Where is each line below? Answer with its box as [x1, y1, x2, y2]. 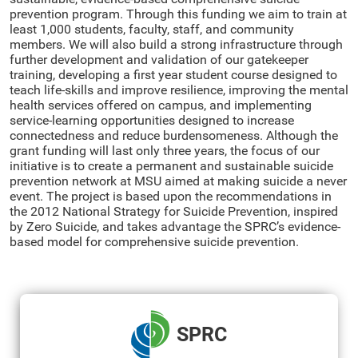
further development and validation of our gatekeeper [10, 51, 308, 67]
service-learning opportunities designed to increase [10, 112, 294, 128]
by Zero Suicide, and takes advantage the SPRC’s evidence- [10, 218, 340, 234]
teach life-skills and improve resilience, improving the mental [10, 82, 348, 97]
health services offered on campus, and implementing [10, 97, 312, 113]
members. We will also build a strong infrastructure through [10, 36, 343, 52]
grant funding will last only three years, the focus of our [10, 142, 320, 158]
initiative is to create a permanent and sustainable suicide [10, 157, 333, 173]
